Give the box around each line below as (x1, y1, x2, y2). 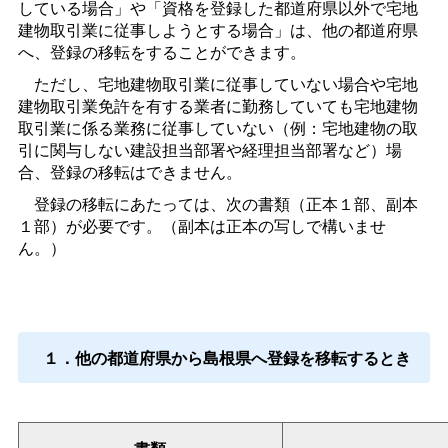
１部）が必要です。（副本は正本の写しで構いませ (17, 214, 386, 238)
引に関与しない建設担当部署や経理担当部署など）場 (17, 138, 402, 162)
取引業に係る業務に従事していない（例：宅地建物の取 (17, 116, 418, 140)
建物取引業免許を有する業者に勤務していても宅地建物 (17, 94, 418, 118)
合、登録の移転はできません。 (17, 160, 242, 184)
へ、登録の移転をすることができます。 (17, 40, 306, 64)
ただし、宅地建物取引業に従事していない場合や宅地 (17, 72, 418, 96)
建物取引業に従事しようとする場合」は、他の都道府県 (17, 18, 418, 42)
